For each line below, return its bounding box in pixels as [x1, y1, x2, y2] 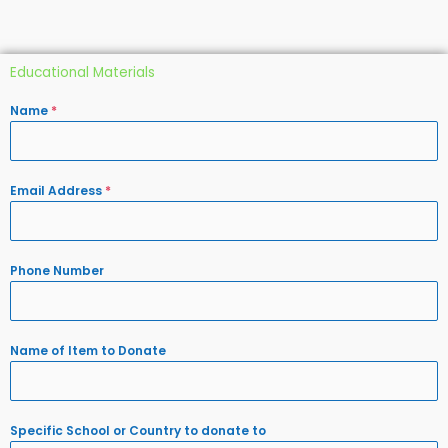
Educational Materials [10, 62, 155, 82]
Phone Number [10, 261, 104, 279]
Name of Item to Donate [10, 341, 166, 359]
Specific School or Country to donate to [10, 421, 266, 439]
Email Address [10, 181, 105, 199]
